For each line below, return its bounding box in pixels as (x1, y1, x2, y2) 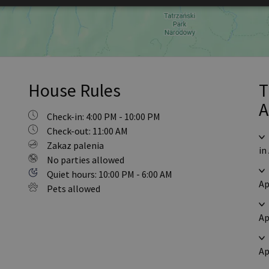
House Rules (28, 79, 121, 101)
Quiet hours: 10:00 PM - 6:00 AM (47, 168, 172, 180)
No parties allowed (47, 154, 124, 166)
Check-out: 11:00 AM (47, 125, 128, 137)
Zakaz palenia (47, 139, 104, 151)
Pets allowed (47, 183, 100, 195)
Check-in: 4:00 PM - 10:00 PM (47, 110, 160, 122)
